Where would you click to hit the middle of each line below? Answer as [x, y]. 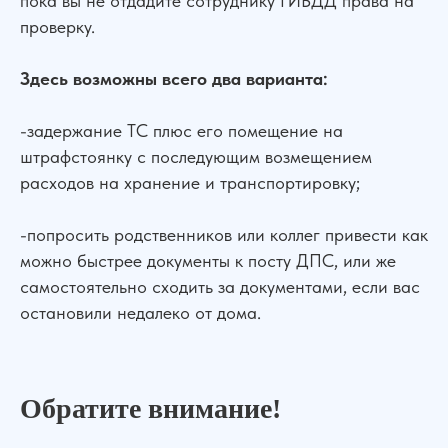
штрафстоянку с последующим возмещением [196, 156]
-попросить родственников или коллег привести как [224, 234]
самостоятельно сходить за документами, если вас [220, 286]
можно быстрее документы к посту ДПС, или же [208, 260]
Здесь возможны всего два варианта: [174, 78]
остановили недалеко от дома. [140, 312]
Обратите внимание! [150, 408]
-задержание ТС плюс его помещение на [181, 130]
